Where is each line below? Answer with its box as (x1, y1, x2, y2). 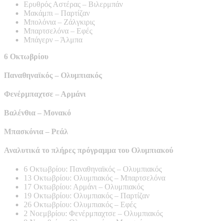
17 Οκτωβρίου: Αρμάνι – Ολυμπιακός (24, 183, 144, 191)
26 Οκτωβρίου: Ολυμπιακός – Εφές (24, 200, 136, 209)
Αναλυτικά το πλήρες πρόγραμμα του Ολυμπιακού (4, 146, 173, 155)
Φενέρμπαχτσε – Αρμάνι (4, 90, 86, 99)
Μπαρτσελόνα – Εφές (24, 27, 92, 36)
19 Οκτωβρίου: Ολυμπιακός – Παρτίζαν (24, 191, 149, 200)
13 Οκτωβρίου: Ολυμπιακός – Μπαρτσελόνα (24, 174, 165, 183)
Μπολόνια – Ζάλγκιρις (24, 18, 95, 27)
